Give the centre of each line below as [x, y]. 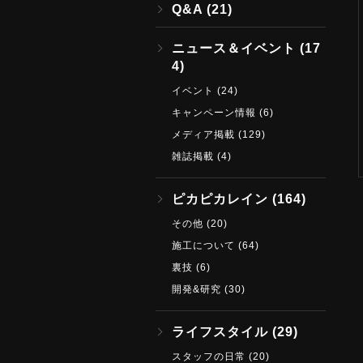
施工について [204, 246]
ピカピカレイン [220, 199]
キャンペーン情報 [214, 113]
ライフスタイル [220, 332]
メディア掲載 [204, 135]
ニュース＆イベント [234, 48]
